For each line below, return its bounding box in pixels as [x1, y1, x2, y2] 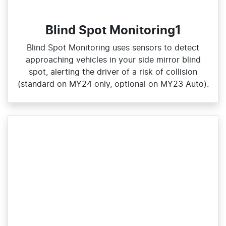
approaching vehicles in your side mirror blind [25, 56, 201, 65]
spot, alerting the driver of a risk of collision [29, 68, 197, 77]
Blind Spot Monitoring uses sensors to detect [27, 44, 199, 52]
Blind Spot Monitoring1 [45, 25, 181, 37]
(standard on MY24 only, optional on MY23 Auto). [17, 80, 209, 89]
